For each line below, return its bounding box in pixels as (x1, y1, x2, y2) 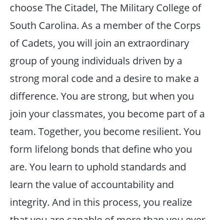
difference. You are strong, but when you (9, 89, 194, 103)
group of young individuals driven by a (9, 54, 182, 68)
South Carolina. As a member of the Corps (9, 18, 201, 32)
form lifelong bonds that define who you (9, 142, 192, 156)
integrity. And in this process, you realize (9, 195, 192, 209)
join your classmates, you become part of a (9, 107, 205, 121)
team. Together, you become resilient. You (9, 124, 201, 138)
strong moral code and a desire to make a (9, 71, 199, 85)
